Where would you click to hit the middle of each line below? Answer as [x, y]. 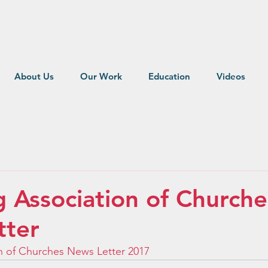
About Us [34, 76]
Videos [231, 76]
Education [169, 76]
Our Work [101, 76]
